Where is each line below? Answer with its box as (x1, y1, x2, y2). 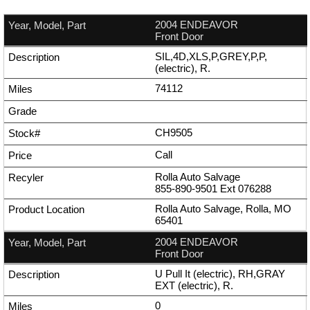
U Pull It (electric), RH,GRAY (155, 268, 285, 280)
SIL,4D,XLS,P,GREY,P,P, (155, 51, 267, 63)
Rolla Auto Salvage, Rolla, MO (155, 203, 291, 215)
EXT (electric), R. (155, 280, 233, 292)
